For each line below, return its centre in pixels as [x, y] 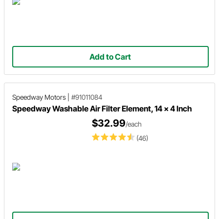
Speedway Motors [39, 97]
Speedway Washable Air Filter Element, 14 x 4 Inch [102, 109]
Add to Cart [110, 56]
